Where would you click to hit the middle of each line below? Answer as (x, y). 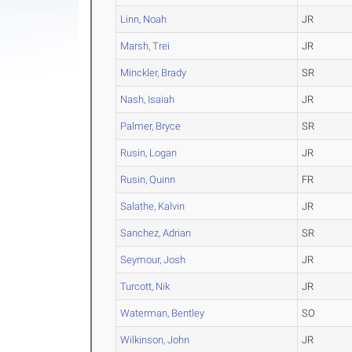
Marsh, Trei (145, 46)
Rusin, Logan (149, 153)
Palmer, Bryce (151, 126)
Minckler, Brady (154, 73)
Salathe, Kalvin (153, 207)
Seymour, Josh (153, 260)
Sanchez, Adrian (156, 233)
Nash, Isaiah (148, 100)
